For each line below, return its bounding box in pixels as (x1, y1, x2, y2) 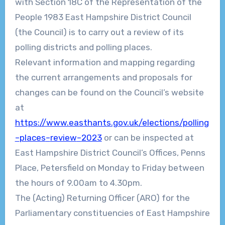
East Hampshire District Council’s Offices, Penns (15, 148, 205, 158)
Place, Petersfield (15, 163, 84, 173)
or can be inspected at (103, 133, 194, 143)
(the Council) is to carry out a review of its (15, 27, 184, 38)
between (168, 163, 204, 173)
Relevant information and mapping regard (15, 57, 183, 68)
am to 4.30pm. (84, 178, 142, 188)
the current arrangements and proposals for (15, 72, 192, 83)
